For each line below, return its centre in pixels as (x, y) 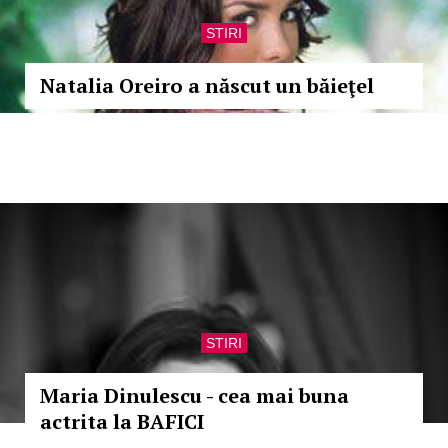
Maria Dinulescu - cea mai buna (194, 395)
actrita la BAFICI (122, 421)
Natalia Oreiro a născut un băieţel (207, 85)
